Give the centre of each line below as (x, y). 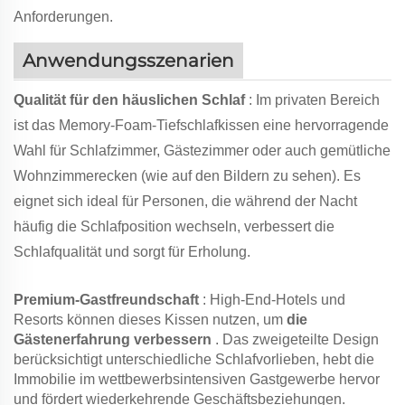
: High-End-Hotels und (274, 300)
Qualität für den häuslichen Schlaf (131, 100)
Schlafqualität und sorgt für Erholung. (132, 252)
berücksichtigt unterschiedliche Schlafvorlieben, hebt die (194, 360)
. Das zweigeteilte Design (297, 340)
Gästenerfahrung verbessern (114, 340)
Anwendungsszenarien (128, 60)
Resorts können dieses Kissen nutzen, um (150, 320)
